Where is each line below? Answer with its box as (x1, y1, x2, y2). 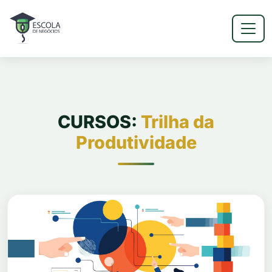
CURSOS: (58, 111, 141, 132)
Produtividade (75, 132, 197, 153)
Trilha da (141, 111, 214, 132)
